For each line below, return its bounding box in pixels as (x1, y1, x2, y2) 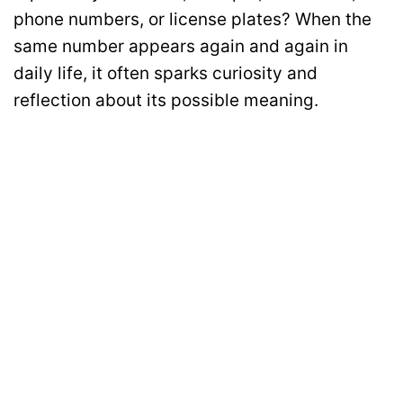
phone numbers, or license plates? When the (13, 9, 372, 31)
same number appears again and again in (13, 36, 348, 58)
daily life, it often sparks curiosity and (13, 63, 318, 85)
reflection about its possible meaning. (13, 90, 318, 112)
